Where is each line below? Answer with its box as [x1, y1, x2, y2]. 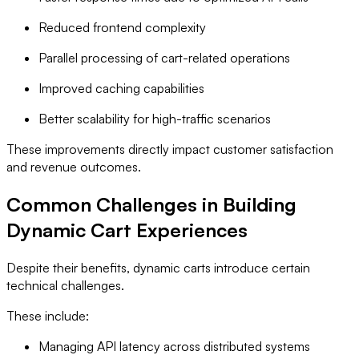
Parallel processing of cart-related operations [38, 49, 290, 66]
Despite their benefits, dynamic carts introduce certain [6, 259, 310, 276]
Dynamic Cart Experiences [6, 217, 248, 242]
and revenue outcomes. [6, 158, 141, 175]
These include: [6, 307, 89, 324]
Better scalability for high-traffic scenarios [38, 110, 271, 127]
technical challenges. [6, 276, 124, 293]
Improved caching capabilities [38, 79, 204, 96]
